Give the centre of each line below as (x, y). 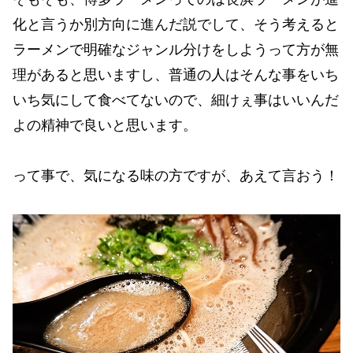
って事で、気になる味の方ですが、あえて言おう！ (176, 176)
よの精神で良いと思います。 (105, 126)
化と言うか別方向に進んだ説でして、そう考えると (176, 25)
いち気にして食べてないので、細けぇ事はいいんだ (176, 100)
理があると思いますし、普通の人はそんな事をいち (176, 75)
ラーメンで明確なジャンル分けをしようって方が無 (176, 50)
